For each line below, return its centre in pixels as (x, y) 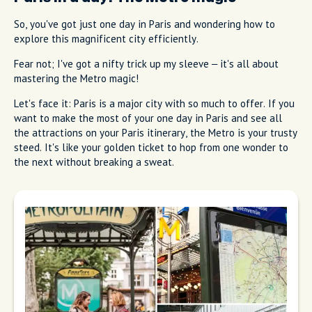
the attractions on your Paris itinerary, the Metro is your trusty (156, 133)
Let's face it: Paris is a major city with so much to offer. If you (154, 104)
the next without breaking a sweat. (94, 162)
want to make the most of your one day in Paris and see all (148, 118)
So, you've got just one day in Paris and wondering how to (145, 24)
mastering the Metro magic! (76, 79)
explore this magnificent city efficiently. (106, 39)
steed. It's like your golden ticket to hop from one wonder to (151, 148)
